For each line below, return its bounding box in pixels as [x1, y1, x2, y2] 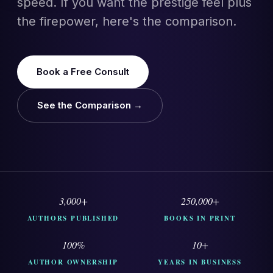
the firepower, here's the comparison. [17, 14, 236, 29]
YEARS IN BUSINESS [158, 257, 242, 267]
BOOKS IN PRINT [164, 213, 236, 223]
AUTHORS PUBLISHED [27, 213, 119, 223]
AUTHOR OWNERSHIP [28, 257, 118, 267]
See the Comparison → [37, 99, 143, 111]
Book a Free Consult [37, 66, 129, 77]
